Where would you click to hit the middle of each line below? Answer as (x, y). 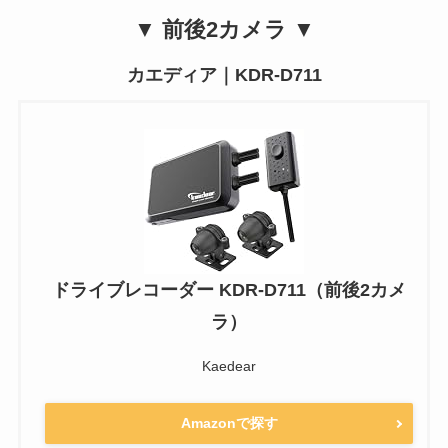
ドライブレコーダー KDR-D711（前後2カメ (229, 289)
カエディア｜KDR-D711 (224, 75)
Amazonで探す (229, 423)
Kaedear (229, 365)
